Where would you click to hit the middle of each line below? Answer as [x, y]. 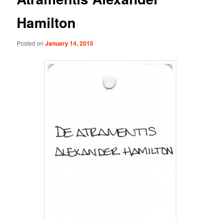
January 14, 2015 [69, 43]
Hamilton [46, 23]
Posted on [31, 43]
